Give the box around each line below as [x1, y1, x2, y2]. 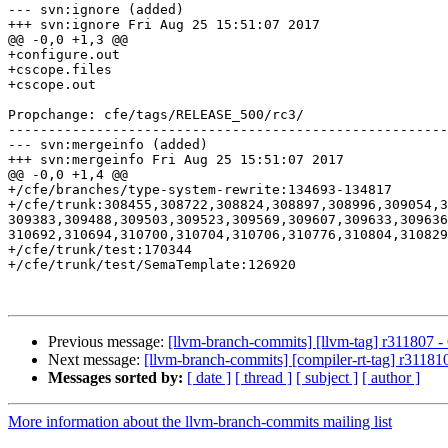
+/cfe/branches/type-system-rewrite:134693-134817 [8, 182, 392, 198]
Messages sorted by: [48, 369, 183, 387]
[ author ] [362, 369, 420, 387]
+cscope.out [8, 77, 96, 93]
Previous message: [48, 333, 168, 351]
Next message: [48, 351, 144, 369]
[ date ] [187, 369, 231, 387]
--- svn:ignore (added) [8, 2, 184, 18]
